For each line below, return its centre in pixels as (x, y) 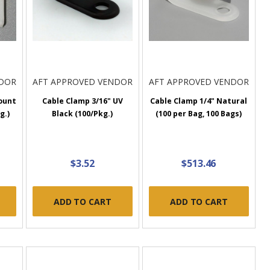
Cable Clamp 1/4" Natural (199, 101)
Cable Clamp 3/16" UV (82, 101)
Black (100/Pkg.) (83, 114)
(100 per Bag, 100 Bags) (199, 114)
